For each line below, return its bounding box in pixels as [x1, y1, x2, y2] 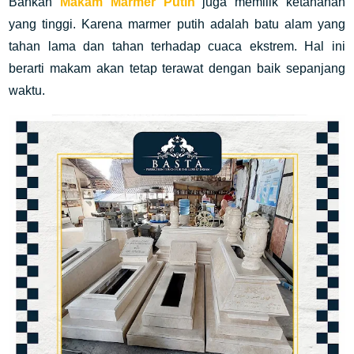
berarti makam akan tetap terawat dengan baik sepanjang [9, 62, 345, 75]
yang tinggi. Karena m [9, 17, 139, 31]
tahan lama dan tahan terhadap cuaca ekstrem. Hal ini [9, 40, 345, 53]
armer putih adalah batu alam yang [138, 17, 345, 31]
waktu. [9, 84, 46, 97]
